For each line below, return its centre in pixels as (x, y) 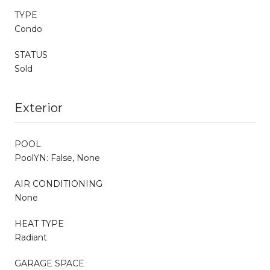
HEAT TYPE (39, 223)
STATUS (31, 55)
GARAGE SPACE (49, 263)
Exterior (39, 108)
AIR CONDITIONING (58, 184)
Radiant (31, 237)
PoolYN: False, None (57, 158)
